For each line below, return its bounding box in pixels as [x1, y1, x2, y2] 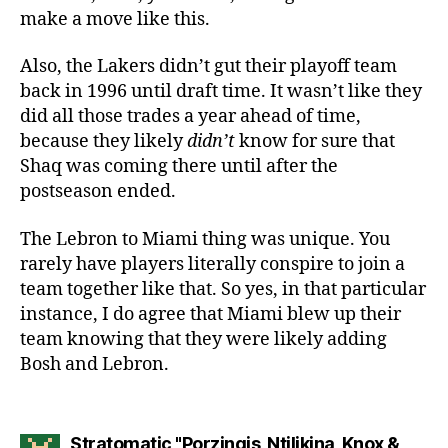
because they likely [20, 130, 187, 153]
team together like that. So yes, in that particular [20, 277, 426, 301]
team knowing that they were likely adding [20, 327, 387, 351]
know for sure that [235, 130, 395, 153]
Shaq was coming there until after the [20, 155, 338, 178]
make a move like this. [20, 7, 210, 31]
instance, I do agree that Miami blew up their [20, 302, 401, 326]
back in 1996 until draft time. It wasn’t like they [20, 80, 422, 103]
